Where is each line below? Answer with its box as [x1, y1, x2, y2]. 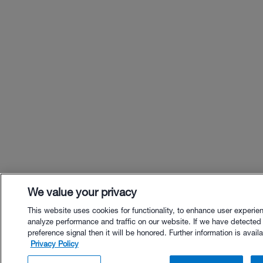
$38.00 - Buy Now [144, 244, 215, 253]
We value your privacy [27, 186, 137, 198]
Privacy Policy [30, 240, 79, 248]
